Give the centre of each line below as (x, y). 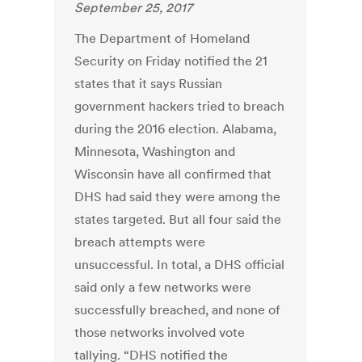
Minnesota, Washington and (155, 152)
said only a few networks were (163, 287)
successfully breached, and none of (178, 310)
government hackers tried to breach (180, 106)
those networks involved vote (160, 333)
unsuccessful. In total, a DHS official (180, 265)
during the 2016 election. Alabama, (176, 129)
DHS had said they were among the (178, 197)
